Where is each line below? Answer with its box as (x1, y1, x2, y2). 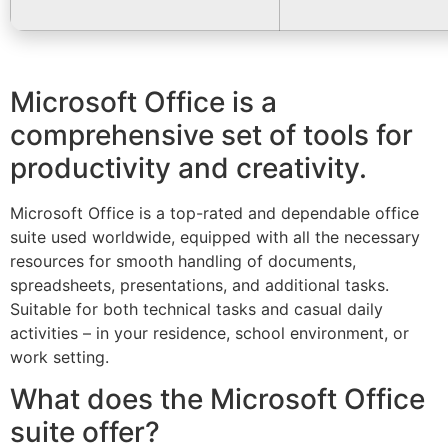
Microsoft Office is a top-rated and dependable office (10, 203, 419, 223)
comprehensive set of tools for (10, 118, 413, 152)
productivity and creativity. (10, 151, 367, 185)
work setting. (10, 347, 109, 367)
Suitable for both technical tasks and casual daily (10, 299, 383, 319)
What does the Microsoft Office (10, 382, 425, 417)
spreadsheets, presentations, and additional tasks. (10, 275, 389, 295)
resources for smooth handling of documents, (10, 251, 356, 271)
